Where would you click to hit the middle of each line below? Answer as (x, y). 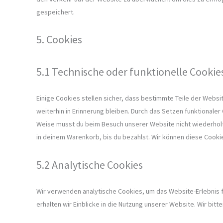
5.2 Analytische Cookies (90, 165)
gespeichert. (56, 12)
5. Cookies (59, 40)
